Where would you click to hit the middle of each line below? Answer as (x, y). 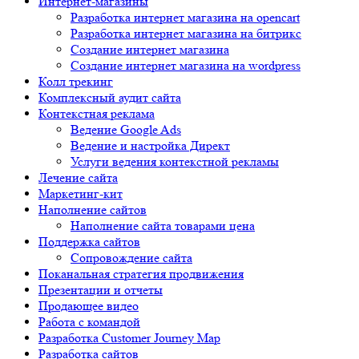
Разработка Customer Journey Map (129, 338)
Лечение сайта (78, 178)
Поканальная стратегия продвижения (141, 274)
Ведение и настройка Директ (150, 146)
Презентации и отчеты (101, 290)
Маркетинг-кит (81, 194)
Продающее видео (89, 306)
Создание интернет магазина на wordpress (186, 66)
